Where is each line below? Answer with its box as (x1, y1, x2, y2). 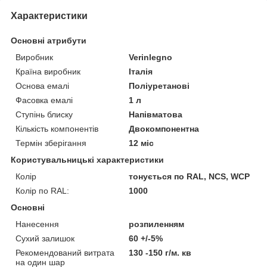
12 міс (129, 138, 154, 148)
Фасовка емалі (15, 95, 73, 105)
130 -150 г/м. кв (129, 247, 192, 257)
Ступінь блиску (15, 109, 73, 119)
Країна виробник (15, 66, 80, 76)
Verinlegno (129, 52, 173, 62)
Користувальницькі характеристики (11, 154, 164, 164)
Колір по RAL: (15, 185, 69, 195)
